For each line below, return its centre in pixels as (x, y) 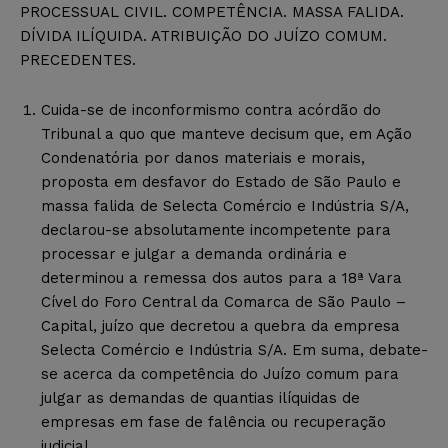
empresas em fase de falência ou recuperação (213, 421)
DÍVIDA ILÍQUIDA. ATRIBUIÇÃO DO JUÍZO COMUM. (203, 35)
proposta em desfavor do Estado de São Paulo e (221, 181)
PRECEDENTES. (78, 59)
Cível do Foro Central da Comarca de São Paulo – (223, 301)
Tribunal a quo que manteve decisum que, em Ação (226, 133)
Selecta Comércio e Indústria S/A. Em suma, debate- (234, 349)
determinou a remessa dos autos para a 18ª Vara (221, 277)
